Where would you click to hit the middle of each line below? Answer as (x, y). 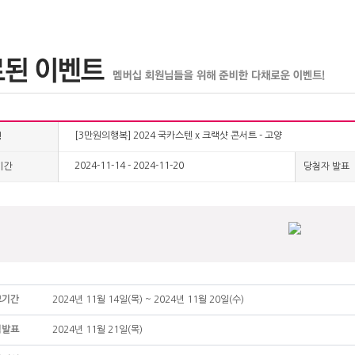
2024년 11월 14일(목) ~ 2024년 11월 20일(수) (148, 300)
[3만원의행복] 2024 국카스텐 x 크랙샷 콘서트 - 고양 (178, 136)
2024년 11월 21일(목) (97, 330)
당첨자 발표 (326, 166)
